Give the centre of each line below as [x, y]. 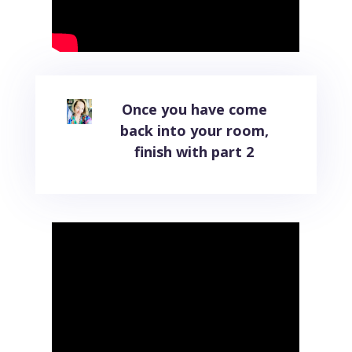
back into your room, [194, 130]
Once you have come [194, 109]
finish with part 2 [194, 151]
